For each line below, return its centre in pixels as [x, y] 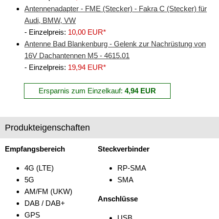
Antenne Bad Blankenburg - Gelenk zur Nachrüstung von [115, 44]
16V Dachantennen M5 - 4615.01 [77, 55]
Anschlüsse [118, 198]
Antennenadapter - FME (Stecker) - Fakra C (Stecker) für [116, 8]
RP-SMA [132, 168]
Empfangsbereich [35, 149]
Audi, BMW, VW [50, 20]
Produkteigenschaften [47, 127]
